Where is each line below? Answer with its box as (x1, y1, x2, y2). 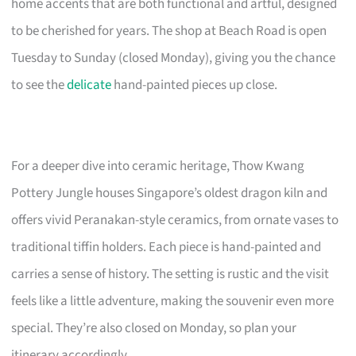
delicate (67, 75, 112, 95)
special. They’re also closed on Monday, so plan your (11, 318, 297, 338)
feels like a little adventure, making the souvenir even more (11, 291, 335, 311)
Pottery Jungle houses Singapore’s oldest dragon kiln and (11, 183, 328, 203)
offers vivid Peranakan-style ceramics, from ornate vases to (11, 210, 339, 230)
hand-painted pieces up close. (111, 75, 278, 95)
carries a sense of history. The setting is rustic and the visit (11, 264, 330, 284)
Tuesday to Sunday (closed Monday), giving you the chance (11, 48, 336, 68)
